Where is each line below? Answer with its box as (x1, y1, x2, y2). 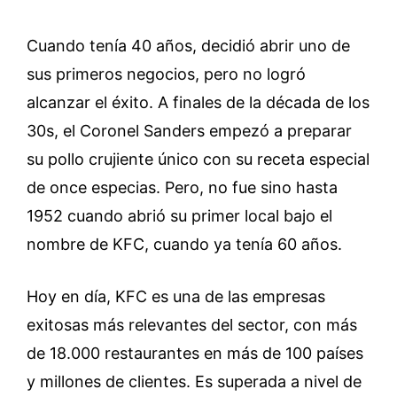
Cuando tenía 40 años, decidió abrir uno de (27, 36, 350, 56)
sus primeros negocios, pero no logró (27, 65, 306, 84)
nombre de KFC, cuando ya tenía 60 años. (27, 235, 342, 254)
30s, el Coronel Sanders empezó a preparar (27, 121, 352, 141)
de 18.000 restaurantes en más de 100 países (27, 344, 363, 363)
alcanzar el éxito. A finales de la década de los (27, 93, 370, 113)
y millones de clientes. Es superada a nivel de (27, 372, 362, 392)
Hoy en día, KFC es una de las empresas (27, 287, 325, 307)
